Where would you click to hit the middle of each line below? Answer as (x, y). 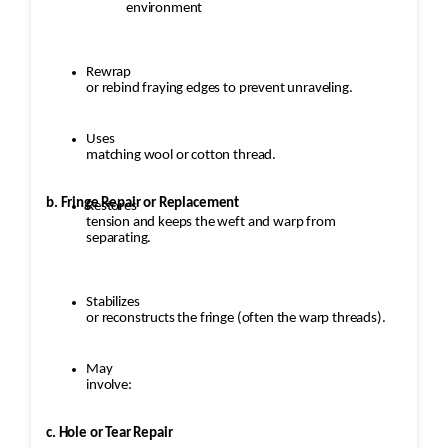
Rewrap (109, 73)
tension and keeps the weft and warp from (211, 223)
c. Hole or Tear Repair (109, 434)
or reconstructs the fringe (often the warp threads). (236, 319)
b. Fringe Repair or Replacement (143, 204)
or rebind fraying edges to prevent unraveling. (219, 89)
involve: (109, 386)
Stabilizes (113, 303)
